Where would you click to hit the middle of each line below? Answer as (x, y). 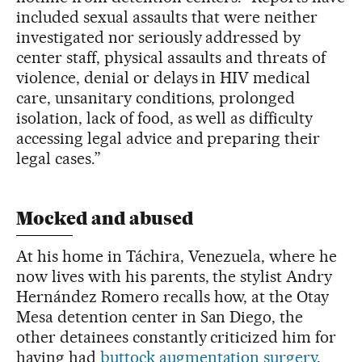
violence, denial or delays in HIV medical (164, 77)
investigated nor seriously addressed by (159, 37)
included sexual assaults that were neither (167, 17)
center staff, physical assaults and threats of (171, 57)
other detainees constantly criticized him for (177, 337)
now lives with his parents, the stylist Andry (175, 276)
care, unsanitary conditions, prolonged (156, 97)
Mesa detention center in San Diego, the (160, 316)
